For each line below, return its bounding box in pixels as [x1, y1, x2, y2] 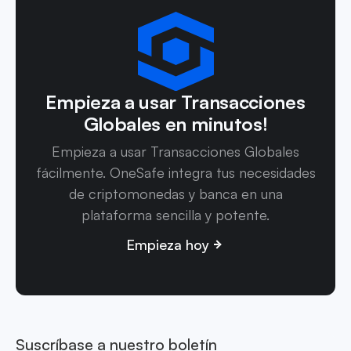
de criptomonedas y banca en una [68, 184, 283, 202]
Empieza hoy [126, 235, 209, 253]
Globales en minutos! [83, 111, 268, 136]
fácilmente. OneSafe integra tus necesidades [35, 163, 316, 181]
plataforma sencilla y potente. [81, 205, 270, 223]
